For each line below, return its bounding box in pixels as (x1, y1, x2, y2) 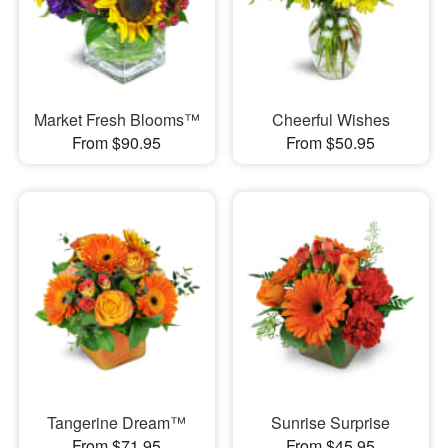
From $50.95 (286, 130, 376, 154)
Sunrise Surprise (271, 411, 391, 435)
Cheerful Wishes (271, 107, 390, 131)
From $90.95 (72, 130, 162, 154)
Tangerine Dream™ (47, 411, 187, 435)
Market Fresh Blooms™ (33, 107, 200, 131)
